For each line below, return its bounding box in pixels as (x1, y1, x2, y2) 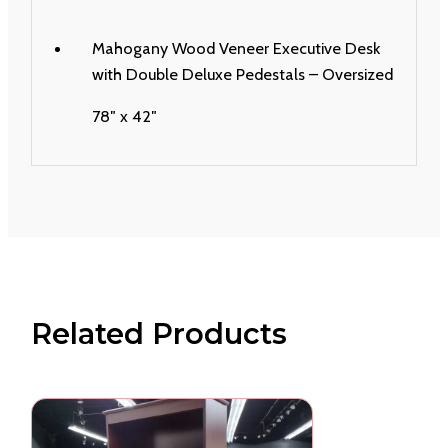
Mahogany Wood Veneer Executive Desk (91, 37, 380, 58)
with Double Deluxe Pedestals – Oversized (91, 63, 393, 84)
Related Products (30, 315, 287, 351)
